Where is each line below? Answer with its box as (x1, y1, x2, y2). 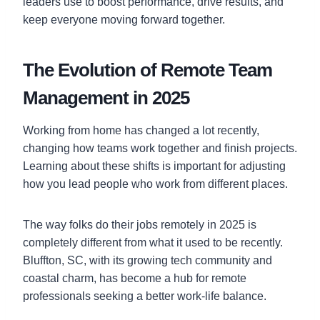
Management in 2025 (23, 86, 189, 109)
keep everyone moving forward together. (23, 13, 225, 26)
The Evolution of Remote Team (23, 59, 272, 81)
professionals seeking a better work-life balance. (23, 289, 266, 302)
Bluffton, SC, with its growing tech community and (23, 254, 272, 266)
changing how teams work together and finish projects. (23, 141, 297, 154)
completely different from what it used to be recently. (23, 236, 283, 249)
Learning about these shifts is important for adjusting (23, 159, 286, 172)
